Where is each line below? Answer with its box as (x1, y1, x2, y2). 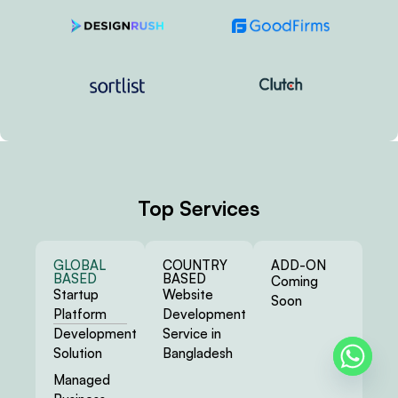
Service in (162, 324, 221, 342)
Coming (271, 272, 319, 290)
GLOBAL (53, 256, 106, 274)
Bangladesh (162, 344, 233, 362)
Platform (53, 305, 107, 322)
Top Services (138, 195, 260, 221)
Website (162, 285, 213, 303)
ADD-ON (271, 256, 327, 274)
